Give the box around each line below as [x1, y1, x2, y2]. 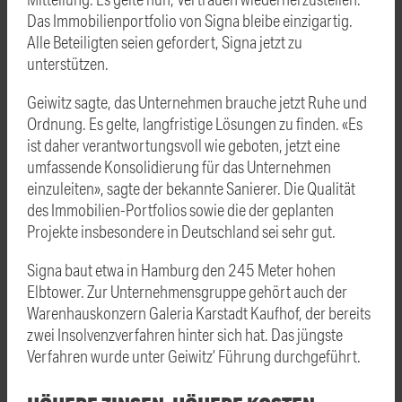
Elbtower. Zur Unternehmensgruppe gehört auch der [27, 280, 347, 301]
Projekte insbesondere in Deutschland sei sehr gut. [27, 220, 336, 241]
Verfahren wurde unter [27, 345, 168, 366]
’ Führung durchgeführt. [213, 345, 361, 366]
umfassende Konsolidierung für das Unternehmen [27, 155, 331, 177]
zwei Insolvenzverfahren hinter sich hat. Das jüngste [27, 323, 343, 345]
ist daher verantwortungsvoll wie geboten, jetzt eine [27, 134, 340, 155]
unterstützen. [27, 52, 109, 74]
